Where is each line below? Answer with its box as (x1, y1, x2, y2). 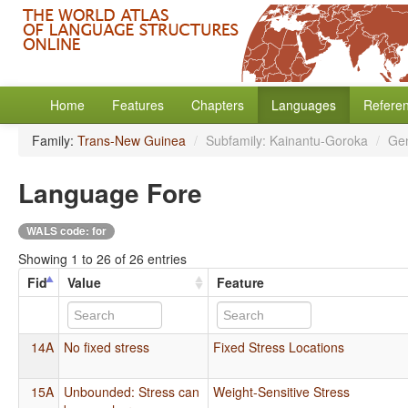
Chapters (191, 96, 244, 114)
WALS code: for (26, 223, 107, 239)
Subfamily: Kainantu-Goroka (206, 131, 372, 149)
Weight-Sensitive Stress (213, 382, 351, 401)
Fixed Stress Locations (213, 337, 345, 356)
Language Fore (18, 174, 202, 211)
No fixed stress (64, 337, 150, 356)
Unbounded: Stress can (64, 382, 200, 401)
